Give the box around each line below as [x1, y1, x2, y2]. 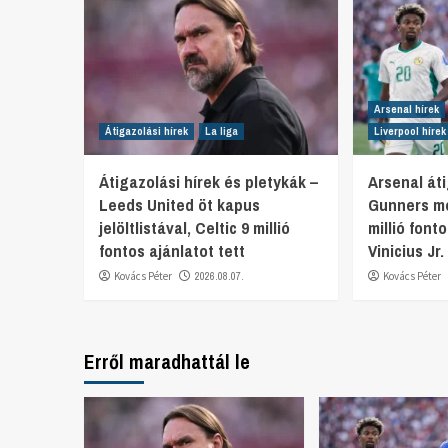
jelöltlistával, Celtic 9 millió [99, 216, 290, 240]
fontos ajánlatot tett [99, 239, 245, 263]
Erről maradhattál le [84, 348, 250, 376]
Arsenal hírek [374, 102, 440, 117]
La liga [205, 124, 238, 139]
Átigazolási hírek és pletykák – [99, 170, 318, 194]
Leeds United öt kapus [99, 193, 260, 217]
